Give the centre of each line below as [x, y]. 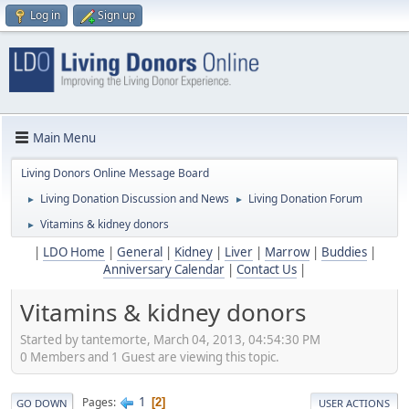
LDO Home [73, 252]
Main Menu [64, 137]
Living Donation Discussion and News [135, 199]
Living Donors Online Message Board [115, 173]
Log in [45, 15]
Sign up [116, 15]
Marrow [287, 252]
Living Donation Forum [305, 199]
